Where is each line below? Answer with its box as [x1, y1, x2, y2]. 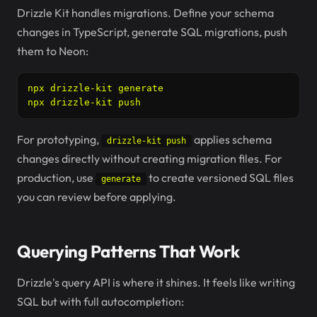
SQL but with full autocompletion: [17, 294, 184, 309]
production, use [17, 171, 96, 185]
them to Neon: [17, 44, 88, 58]
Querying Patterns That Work [17, 241, 240, 262]
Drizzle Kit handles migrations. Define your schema [17, 6, 274, 20]
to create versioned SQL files [146, 171, 294, 185]
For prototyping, [17, 132, 101, 146]
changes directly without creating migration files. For [17, 151, 282, 166]
